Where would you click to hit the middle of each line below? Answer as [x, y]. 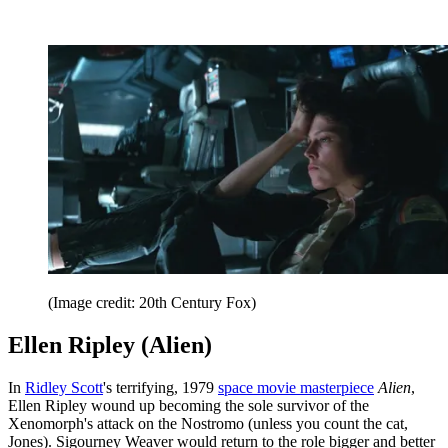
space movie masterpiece [296, 387]
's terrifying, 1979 [160, 387]
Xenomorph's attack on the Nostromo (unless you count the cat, [208, 423]
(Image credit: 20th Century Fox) [152, 302]
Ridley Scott [64, 387]
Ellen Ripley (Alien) [110, 344]
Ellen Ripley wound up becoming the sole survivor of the [188, 405]
